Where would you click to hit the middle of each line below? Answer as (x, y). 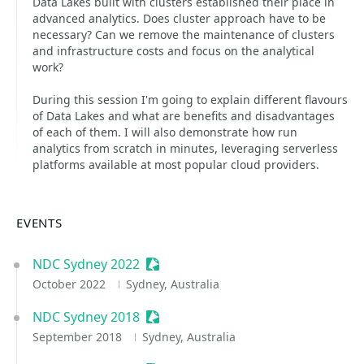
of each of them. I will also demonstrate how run (165, 132)
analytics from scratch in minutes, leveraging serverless (185, 148)
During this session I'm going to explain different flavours (190, 100)
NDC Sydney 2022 (86, 264)
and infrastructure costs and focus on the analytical (173, 51)
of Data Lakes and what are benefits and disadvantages (184, 116)
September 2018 (79, 337)
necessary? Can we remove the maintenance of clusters (184, 35)
